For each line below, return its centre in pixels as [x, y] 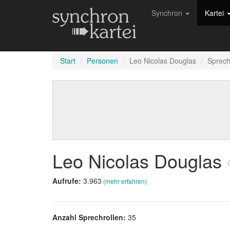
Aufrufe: [68, 181]
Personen [102, 61]
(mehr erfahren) [125, 181]
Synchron [168, 13]
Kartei [215, 13]
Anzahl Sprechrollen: [90, 217]
